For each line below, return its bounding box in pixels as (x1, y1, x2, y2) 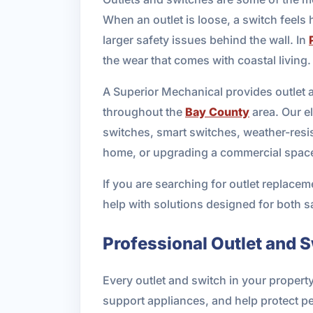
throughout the (103, 104, 185, 119)
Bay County (185, 104, 249, 119)
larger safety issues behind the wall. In (103, 32, 309, 47)
